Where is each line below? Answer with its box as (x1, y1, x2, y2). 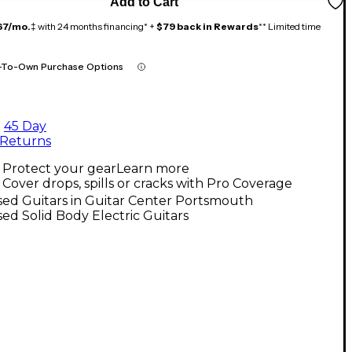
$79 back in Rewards (156, 20, 258, 32)
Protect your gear (2, 160, 116, 176)
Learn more (116, 160, 189, 176)
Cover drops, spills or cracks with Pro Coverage (2, 175, 292, 191)
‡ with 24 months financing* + (31, 20, 156, 32)
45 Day (4, 118, 46, 134)
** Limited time (258, 20, 321, 32)
